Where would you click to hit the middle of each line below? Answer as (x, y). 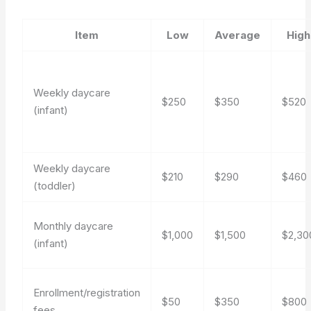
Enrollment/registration (87, 293)
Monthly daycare (74, 226)
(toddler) (55, 186)
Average (238, 35)
